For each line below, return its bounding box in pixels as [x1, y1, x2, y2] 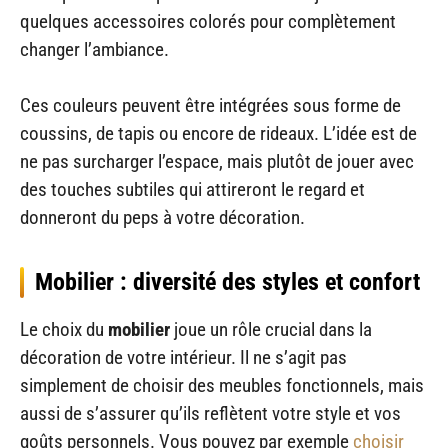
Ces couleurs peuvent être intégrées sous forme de [20, 94, 401, 118]
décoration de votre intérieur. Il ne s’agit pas [20, 346, 347, 370]
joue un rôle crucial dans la [170, 318, 372, 342]
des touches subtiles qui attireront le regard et [20, 178, 365, 202]
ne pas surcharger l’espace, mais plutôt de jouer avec [20, 150, 414, 174]
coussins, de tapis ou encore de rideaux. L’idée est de [20, 122, 417, 146]
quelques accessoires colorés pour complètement [20, 9, 396, 33]
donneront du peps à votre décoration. [20, 206, 305, 230]
